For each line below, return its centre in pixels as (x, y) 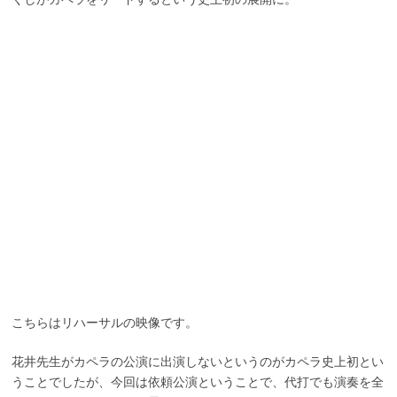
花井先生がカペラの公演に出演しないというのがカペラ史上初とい (197, 362)
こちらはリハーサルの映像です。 (104, 323)
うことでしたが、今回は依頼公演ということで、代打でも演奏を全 (197, 382)
